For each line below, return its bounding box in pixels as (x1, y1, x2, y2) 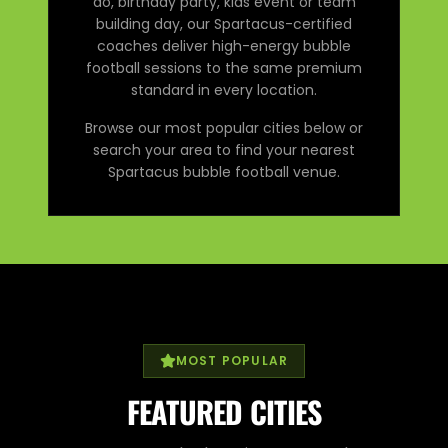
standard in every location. (131, 79, 317, 100)
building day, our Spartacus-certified (96, 13, 352, 34)
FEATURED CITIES (126, 388, 322, 434)
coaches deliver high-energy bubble (97, 35, 351, 56)
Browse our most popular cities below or (85, 117, 363, 138)
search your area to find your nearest (93, 139, 355, 160)
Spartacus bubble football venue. (108, 161, 340, 182)
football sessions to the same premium (86, 57, 362, 78)
